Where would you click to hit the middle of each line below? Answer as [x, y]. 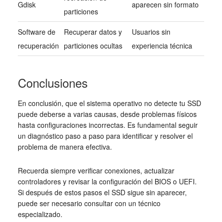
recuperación [38, 46]
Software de [36, 32]
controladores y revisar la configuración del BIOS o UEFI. [107, 182]
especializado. [40, 214]
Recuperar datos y [93, 32]
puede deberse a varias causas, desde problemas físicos [107, 114]
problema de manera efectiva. [65, 147]
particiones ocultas [93, 46]
